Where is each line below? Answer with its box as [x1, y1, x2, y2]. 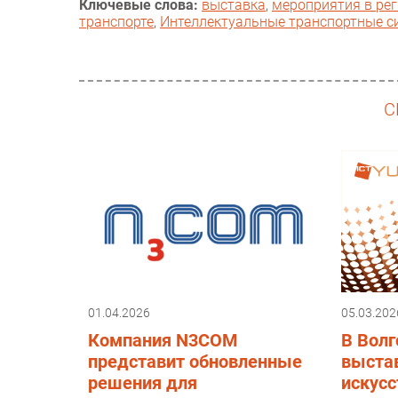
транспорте [79, 13, 154, 31]
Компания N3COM [88, 330, 238, 352]
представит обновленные [88, 351, 302, 373]
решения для [88, 372, 197, 394]
